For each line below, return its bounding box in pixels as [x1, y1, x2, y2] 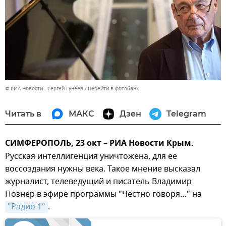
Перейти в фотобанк [88, 84, 139, 92]
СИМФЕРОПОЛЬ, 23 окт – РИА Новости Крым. [5, 137, 194, 150]
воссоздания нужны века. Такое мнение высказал [5, 162, 200, 175]
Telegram [166, 108, 206, 119]
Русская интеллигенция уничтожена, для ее [5, 150, 177, 162]
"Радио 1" [8, 200, 45, 213]
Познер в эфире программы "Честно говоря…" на [5, 188, 202, 200]
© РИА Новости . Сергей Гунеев [5, 84, 83, 92]
